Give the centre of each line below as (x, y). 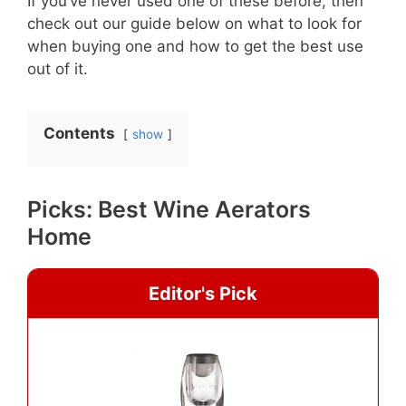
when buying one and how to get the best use (195, 47)
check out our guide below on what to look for (194, 24)
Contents (79, 134)
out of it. (58, 69)
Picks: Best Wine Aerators (169, 210)
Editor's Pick (203, 294)
